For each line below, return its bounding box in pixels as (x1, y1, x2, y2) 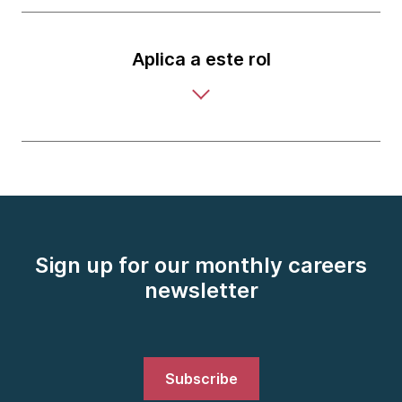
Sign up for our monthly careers (35, 252, 367, 278)
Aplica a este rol (131, 48, 271, 70)
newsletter (144, 277, 258, 303)
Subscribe (164, 370, 238, 388)
